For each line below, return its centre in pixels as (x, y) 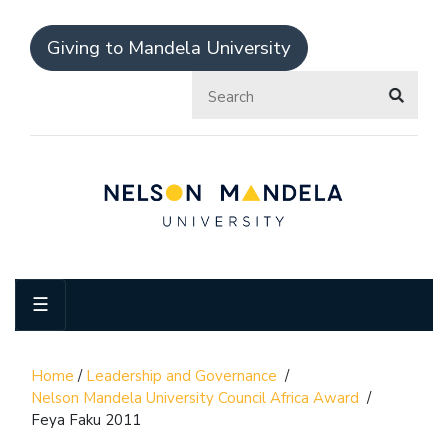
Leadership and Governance (181, 375)
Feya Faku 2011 (86, 419)
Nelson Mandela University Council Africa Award (195, 397)
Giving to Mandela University (169, 48)
